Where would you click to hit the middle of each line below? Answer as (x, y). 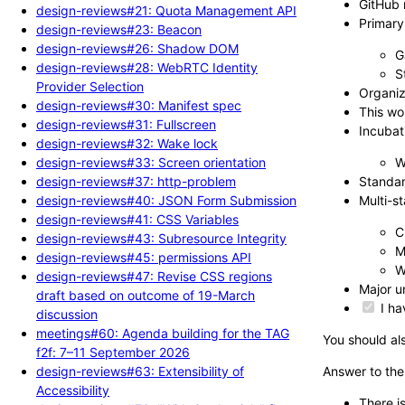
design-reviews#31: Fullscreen (126, 124)
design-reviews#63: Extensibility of (140, 371)
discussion (67, 314)
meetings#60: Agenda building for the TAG (163, 333)
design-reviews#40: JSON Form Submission (166, 200)
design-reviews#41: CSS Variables (137, 219)
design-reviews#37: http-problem (136, 181)
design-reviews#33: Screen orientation (151, 162)
